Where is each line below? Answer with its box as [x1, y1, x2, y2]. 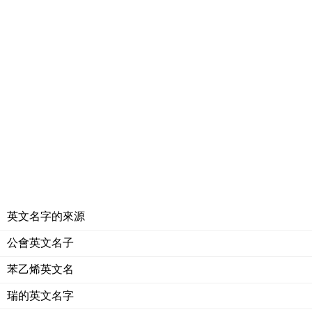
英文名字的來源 [7, 210, 85, 223]
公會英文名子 [7, 236, 74, 249]
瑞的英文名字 [7, 289, 74, 302]
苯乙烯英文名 [7, 263, 74, 275]
